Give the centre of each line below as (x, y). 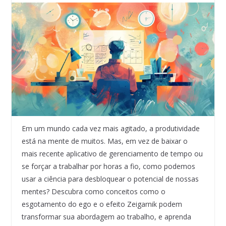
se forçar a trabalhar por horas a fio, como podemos (108, 166)
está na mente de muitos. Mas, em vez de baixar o (104, 141)
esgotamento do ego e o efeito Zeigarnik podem (102, 204)
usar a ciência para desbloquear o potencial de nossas (110, 179)
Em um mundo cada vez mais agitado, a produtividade (110, 129)
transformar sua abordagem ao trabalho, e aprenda (106, 217)
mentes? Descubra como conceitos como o (93, 192)
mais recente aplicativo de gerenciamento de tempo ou (112, 154)
